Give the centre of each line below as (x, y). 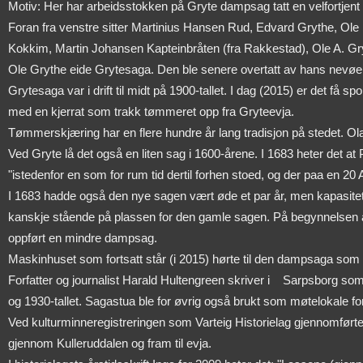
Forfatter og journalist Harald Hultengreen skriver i (139, 280)
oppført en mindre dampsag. (83, 238)
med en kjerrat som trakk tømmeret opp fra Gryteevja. (151, 112)
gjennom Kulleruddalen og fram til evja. (110, 344)
